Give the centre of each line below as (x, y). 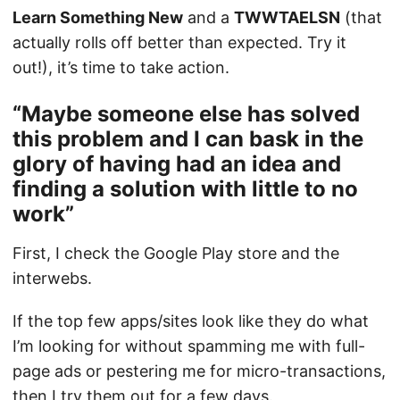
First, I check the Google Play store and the (176, 253)
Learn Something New (98, 17)
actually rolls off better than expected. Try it (179, 42)
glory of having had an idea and (177, 164)
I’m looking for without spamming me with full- (189, 346)
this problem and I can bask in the (188, 139)
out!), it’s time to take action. (121, 67)
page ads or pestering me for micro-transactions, (199, 371)
